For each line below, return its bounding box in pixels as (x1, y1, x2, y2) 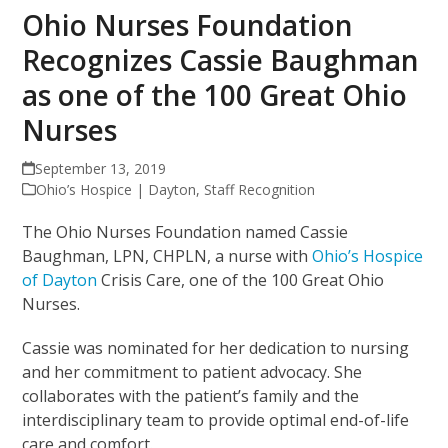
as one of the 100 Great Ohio (22, 75, 408, 114)
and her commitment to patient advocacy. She (22, 360, 363, 383)
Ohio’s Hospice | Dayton (36, 179, 197, 199)
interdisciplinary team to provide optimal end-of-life (22, 408, 410, 431)
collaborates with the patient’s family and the (22, 384, 360, 407)
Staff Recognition (204, 179, 316, 199)
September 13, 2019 (34, 158, 166, 178)
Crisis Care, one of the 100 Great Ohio (97, 268, 385, 291)
